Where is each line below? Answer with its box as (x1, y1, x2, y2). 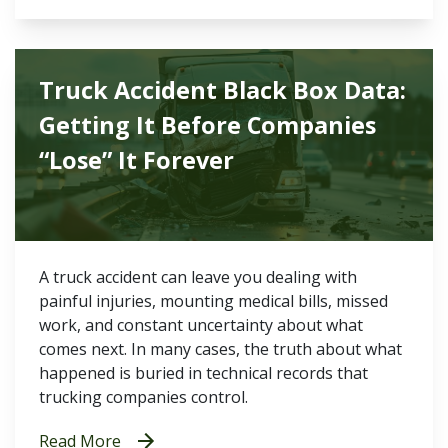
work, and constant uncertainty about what (39, 314, 363, 336)
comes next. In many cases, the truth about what (39, 338, 402, 360)
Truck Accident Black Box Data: (39, 74, 406, 106)
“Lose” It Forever (39, 144, 234, 176)
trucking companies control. (39, 386, 248, 408)
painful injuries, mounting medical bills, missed (39, 290, 388, 312)
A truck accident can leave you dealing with (39, 266, 357, 288)
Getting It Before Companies (39, 109, 376, 141)
